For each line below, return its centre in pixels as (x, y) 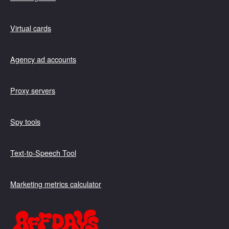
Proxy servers (33, 90)
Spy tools (25, 121)
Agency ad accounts (43, 59)
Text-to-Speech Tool (43, 152)
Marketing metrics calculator (56, 184)
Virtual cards (31, 28)
